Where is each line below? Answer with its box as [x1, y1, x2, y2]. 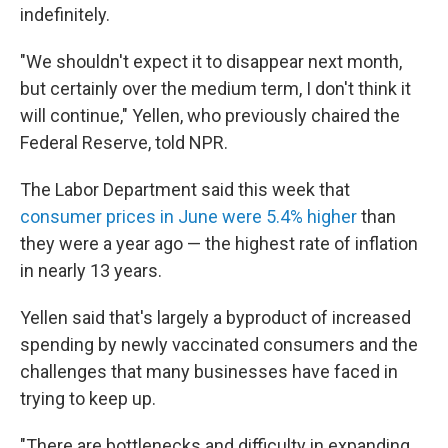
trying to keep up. [20, 388, 156, 409]
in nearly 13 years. [20, 260, 162, 281]
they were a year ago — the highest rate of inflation [20, 233, 418, 254]
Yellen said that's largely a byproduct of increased [20, 307, 411, 328]
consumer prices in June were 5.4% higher [20, 206, 357, 227]
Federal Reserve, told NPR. [20, 132, 228, 153]
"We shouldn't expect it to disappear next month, [20, 51, 402, 72]
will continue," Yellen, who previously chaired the [20, 105, 400, 126]
